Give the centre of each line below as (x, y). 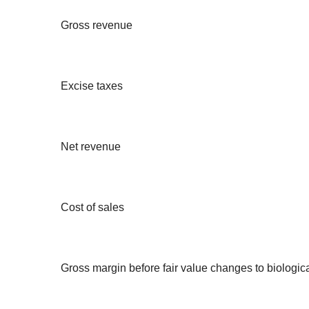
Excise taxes (92, 86)
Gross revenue (97, 26)
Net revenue (91, 147)
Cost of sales (92, 208)
